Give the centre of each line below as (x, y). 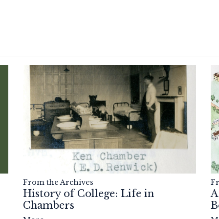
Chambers (48, 205)
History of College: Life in (88, 193)
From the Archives (58, 182)
